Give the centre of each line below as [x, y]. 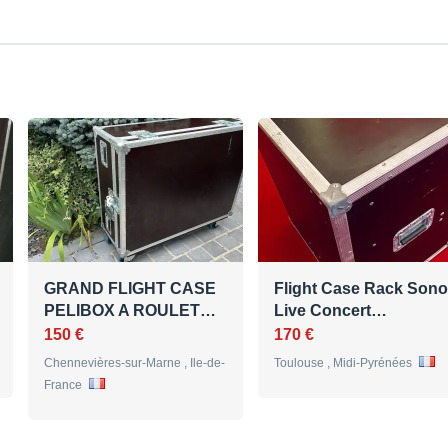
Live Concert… [330, 311]
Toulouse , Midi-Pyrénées [344, 363]
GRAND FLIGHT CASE [130, 289]
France [64, 385]
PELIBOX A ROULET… [130, 311]
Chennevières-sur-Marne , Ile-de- [134, 363]
